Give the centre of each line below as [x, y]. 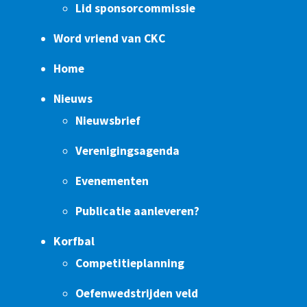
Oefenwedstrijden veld [137, 294]
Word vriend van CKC [109, 39]
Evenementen [112, 181]
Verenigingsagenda [127, 151]
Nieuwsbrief [108, 121]
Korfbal [74, 242]
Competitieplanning [130, 263]
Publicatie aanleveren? [137, 211]
